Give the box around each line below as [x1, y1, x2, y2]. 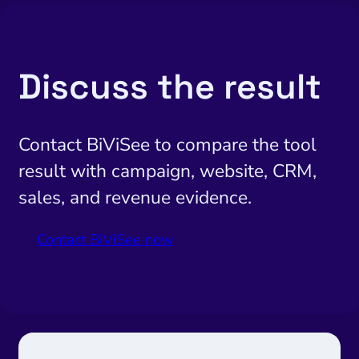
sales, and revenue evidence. [18, 184, 252, 210]
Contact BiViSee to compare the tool [18, 131, 317, 157]
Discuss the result [18, 63, 321, 109]
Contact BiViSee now [36, 229, 173, 249]
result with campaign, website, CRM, [18, 158, 317, 184]
